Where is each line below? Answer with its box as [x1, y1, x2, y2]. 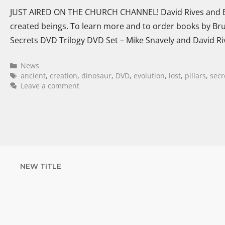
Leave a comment [21, 80, 80, 90]
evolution [134, 70, 165, 80]
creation [50, 70, 78, 80]
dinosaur [81, 70, 112, 80]
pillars [185, 70, 206, 80]
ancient [21, 70, 46, 80]
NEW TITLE [20, 161, 61, 171]
